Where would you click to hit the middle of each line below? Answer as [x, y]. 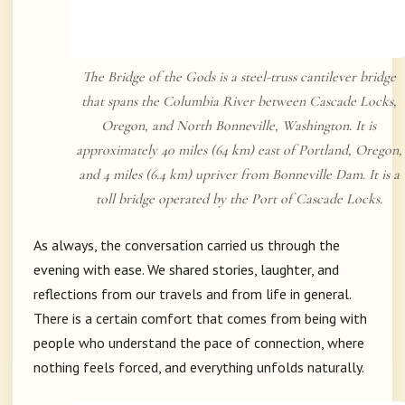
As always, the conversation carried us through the [187, 245]
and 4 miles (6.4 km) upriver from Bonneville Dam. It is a [239, 175]
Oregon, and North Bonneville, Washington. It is [239, 126]
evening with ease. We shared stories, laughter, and [186, 270]
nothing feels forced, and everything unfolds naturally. [199, 367]
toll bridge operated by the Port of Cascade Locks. [239, 199]
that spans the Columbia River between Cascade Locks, [239, 102]
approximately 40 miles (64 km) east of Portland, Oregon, [239, 151]
